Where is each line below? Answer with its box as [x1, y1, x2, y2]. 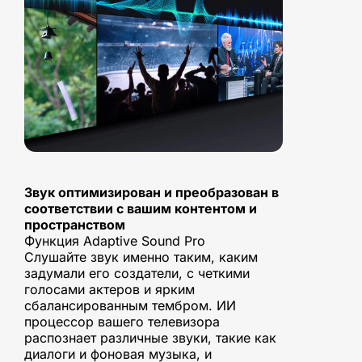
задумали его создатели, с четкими [24, 264, 250, 281]
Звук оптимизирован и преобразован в [24, 183, 279, 200]
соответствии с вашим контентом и [24, 200, 257, 217]
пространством [24, 216, 125, 233]
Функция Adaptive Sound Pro [24, 232, 205, 249]
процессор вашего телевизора [24, 313, 220, 330]
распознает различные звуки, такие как [24, 329, 276, 346]
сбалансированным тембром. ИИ [24, 297, 236, 314]
